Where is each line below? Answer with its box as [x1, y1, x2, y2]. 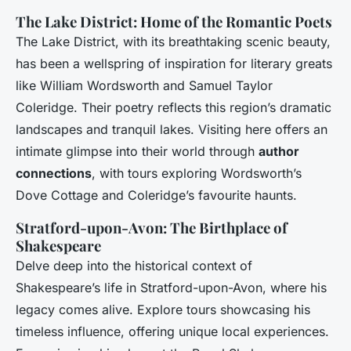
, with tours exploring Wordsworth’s [92, 165, 302, 182]
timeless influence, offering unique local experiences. [16, 324, 329, 340]
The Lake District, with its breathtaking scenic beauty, [16, 34, 331, 50]
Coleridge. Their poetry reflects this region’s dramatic [16, 100, 331, 116]
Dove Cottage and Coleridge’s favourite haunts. [16, 187, 297, 204]
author [259, 143, 299, 160]
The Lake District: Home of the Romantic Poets [16, 12, 332, 32]
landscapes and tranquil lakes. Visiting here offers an [16, 121, 327, 138]
